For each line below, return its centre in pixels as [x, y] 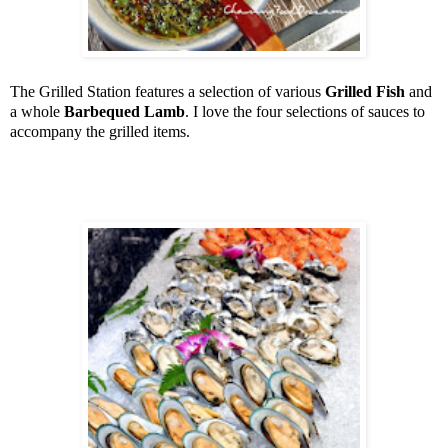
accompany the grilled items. [100, 132]
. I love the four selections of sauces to [305, 112]
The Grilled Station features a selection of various [167, 92]
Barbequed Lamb [124, 112]
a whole [37, 112]
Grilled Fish [365, 92]
